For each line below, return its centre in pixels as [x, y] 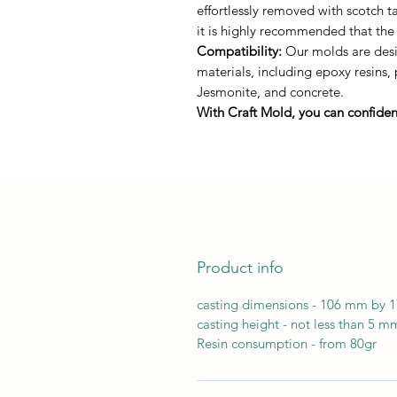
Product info [240, 268]
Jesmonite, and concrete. [270, 92]
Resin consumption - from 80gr [287, 343]
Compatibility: [239, 51]
